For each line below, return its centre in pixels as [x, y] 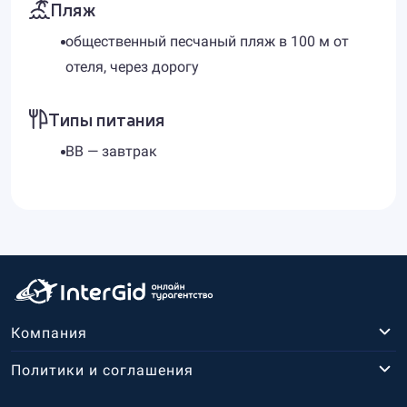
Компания [49, 333]
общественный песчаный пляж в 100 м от [207, 41]
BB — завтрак [111, 151]
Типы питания [106, 119]
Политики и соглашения [102, 370]
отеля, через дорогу [132, 67]
